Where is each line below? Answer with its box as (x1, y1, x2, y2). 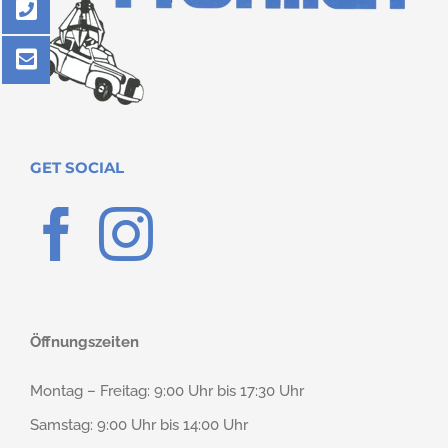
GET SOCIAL (30, 158, 124, 178)
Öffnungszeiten (30, 333, 139, 352)
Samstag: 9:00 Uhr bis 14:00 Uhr (30, 416, 248, 435)
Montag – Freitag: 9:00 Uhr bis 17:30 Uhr (30, 382, 304, 401)
